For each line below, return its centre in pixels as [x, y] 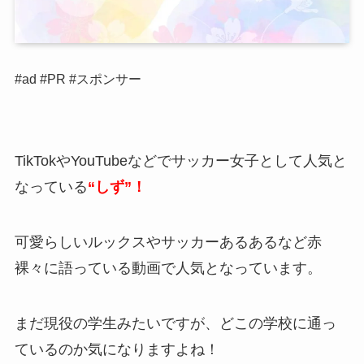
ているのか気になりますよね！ [117, 349]
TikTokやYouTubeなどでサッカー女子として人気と [180, 160]
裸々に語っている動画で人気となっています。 [168, 268]
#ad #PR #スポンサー [78, 79]
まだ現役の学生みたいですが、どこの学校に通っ [175, 323]
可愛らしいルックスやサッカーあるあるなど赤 [168, 242]
